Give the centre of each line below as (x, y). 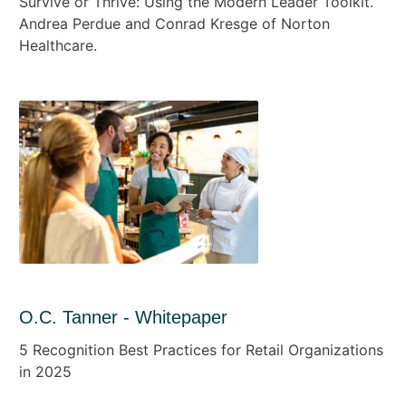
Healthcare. (60, 45)
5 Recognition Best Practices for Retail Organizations (201, 349)
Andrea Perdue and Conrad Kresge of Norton (174, 23)
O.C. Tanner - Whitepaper (123, 317)
